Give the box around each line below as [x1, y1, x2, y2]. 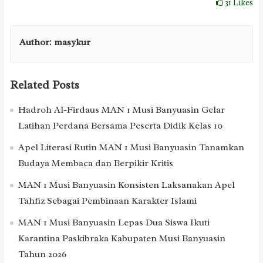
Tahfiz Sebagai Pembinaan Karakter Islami [18, 194, 197, 207]
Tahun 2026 [18, 248, 66, 260]
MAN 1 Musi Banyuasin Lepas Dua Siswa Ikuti [18, 216, 210, 228]
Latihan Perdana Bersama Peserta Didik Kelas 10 [18, 119, 222, 131]
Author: [19, 36, 54, 48]
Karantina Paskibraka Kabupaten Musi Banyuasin [18, 232, 225, 244]
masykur [53, 36, 90, 48]
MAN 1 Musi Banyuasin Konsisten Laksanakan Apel [18, 178, 235, 191]
